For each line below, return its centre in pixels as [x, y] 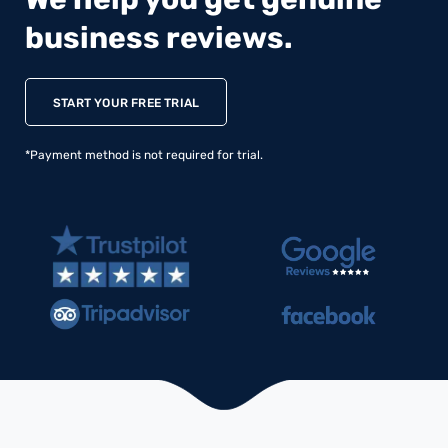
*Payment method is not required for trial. [144, 154]
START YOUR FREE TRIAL [126, 102]
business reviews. [159, 38]
